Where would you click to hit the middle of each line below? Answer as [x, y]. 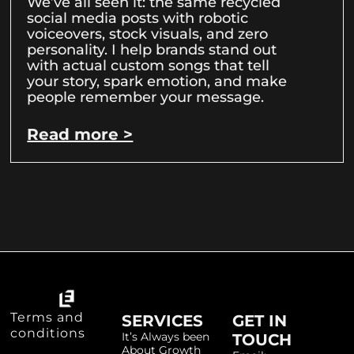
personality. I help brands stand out [152, 50]
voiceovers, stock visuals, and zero [148, 34]
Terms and [47, 318]
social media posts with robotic [138, 19]
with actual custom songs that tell [149, 66]
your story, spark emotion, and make [157, 82]
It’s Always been [165, 337]
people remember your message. [146, 98]
